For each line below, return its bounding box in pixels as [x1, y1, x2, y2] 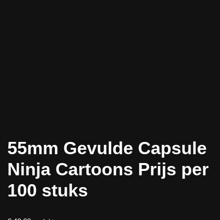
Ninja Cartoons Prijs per [7, 159, 209, 179]
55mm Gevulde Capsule [7, 137, 207, 158]
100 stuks [7, 180, 88, 200]
